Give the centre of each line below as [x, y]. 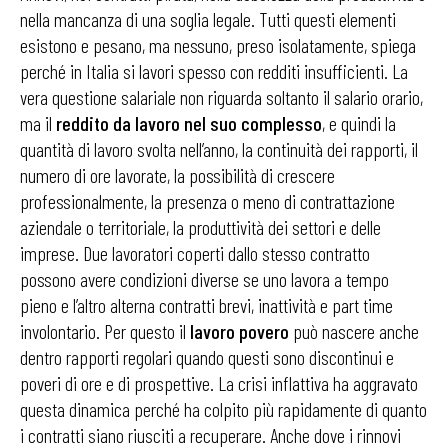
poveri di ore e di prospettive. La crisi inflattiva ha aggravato [219, 383]
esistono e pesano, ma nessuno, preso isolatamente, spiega [218, 45]
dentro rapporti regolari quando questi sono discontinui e [207, 357]
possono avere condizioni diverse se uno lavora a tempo [204, 279]
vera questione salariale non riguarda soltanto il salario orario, [221, 97]
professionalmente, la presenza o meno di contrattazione [207, 201]
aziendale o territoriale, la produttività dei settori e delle [200, 227]
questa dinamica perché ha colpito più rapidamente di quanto [223, 409]
